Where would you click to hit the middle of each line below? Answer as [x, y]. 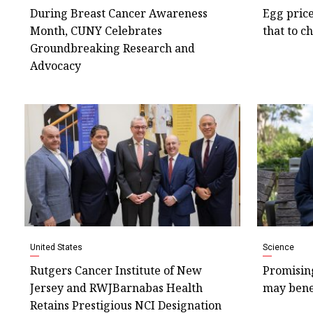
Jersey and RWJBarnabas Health [116, 287]
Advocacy [56, 66]
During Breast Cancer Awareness [119, 14]
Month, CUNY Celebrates [96, 31]
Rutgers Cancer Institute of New [116, 270]
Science [278, 247]
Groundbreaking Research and [112, 49]
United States [56, 247]
